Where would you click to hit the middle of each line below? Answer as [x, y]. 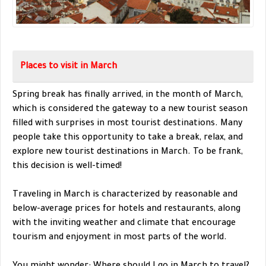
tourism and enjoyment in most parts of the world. [120, 238]
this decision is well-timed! [67, 167]
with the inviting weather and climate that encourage [124, 224]
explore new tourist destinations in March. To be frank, [128, 152]
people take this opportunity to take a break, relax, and [128, 138]
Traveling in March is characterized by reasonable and [125, 195]
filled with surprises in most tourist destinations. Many [128, 124]
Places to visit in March [69, 67]
